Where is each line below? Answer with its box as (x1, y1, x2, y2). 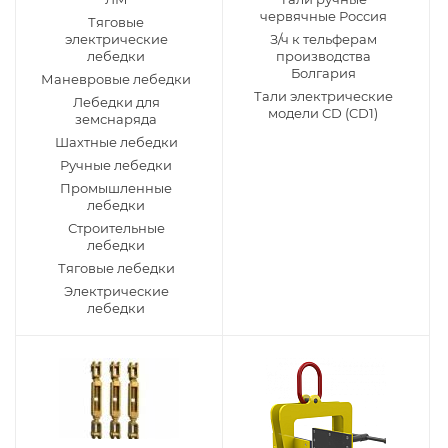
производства (275, 48, 371, 64)
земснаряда (75, 111, 157, 127)
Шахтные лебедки (54, 134, 178, 150)
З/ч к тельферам (269, 31, 377, 47)
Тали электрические (253, 88, 393, 104)
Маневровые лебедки (41, 71, 191, 87)
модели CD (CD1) (268, 105, 378, 121)
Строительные (67, 220, 165, 236)
